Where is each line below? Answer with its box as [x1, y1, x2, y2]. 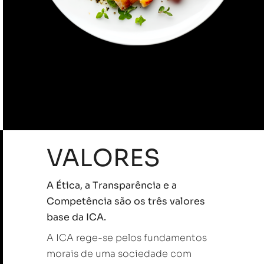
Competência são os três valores [47, 195, 205, 208]
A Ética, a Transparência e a [47, 179, 177, 192]
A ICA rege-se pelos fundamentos [47, 232, 207, 245]
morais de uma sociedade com [47, 247, 192, 260]
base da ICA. [47, 211, 106, 224]
